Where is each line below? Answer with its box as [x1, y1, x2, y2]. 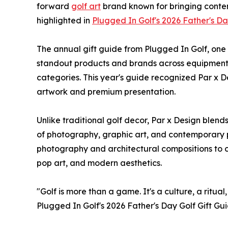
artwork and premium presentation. [37, 86, 176, 97]
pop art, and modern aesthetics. [37, 157, 162, 168]
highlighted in [37, 15, 92, 25]
